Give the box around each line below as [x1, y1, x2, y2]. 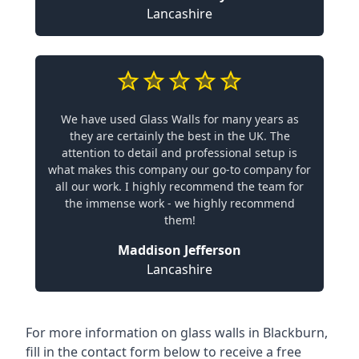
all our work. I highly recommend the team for [55, 178, 304, 194]
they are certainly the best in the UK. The [69, 127, 290, 143]
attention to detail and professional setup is [62, 144, 297, 160]
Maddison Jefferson [118, 240, 241, 259]
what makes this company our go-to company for [48, 161, 311, 177]
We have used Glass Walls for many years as [60, 111, 299, 127]
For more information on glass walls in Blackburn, [26, 323, 328, 341]
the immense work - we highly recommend [64, 195, 295, 211]
